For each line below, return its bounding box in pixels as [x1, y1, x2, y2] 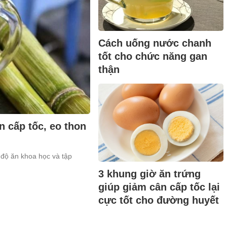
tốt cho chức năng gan [98, 51, 208, 62]
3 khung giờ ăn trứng [98, 168, 201, 179]
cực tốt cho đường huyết [98, 195, 219, 206]
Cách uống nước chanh [98, 37, 212, 49]
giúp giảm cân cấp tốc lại [98, 181, 220, 193]
